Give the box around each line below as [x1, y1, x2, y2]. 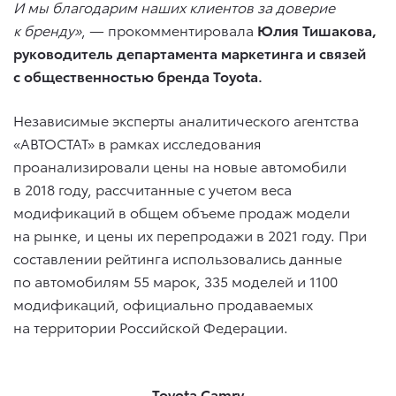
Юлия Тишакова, [257, 19, 377, 40]
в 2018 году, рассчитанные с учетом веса [13, 178, 292, 199]
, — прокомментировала [81, 19, 257, 40]
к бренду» [13, 19, 81, 40]
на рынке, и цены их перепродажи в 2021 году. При [13, 224, 367, 245]
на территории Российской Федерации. [13, 316, 288, 337]
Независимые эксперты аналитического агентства [13, 109, 359, 130]
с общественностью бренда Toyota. [13, 65, 263, 86]
